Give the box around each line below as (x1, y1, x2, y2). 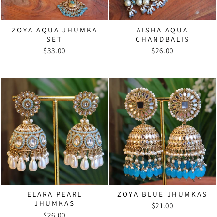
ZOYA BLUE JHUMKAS (117, 189, 208, 199)
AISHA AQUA (137, 25, 188, 34)
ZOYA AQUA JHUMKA (11, 25, 98, 34)
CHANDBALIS (135, 34, 190, 44)
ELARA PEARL (27, 189, 82, 199)
